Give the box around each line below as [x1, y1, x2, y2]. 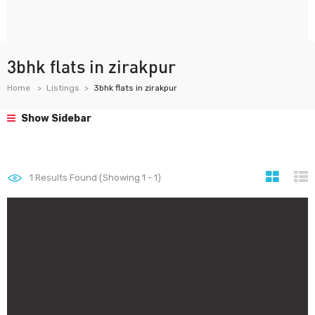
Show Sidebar [19, 112, 91, 124]
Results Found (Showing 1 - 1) [33, 172, 161, 183]
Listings [46, 83, 79, 93]
